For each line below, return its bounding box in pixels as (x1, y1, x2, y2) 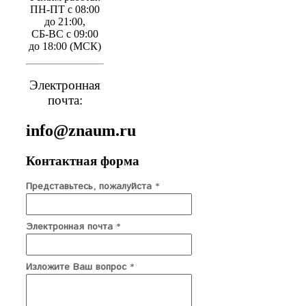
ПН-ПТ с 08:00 (30, 3, 100, 15)
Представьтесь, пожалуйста (26, 179, 155, 193)
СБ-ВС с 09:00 (31, 27, 99, 40)
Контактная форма (26, 153, 139, 168)
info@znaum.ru (26, 121, 136, 139)
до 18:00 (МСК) (29, 40, 102, 52)
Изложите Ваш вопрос (26, 260, 130, 274)
